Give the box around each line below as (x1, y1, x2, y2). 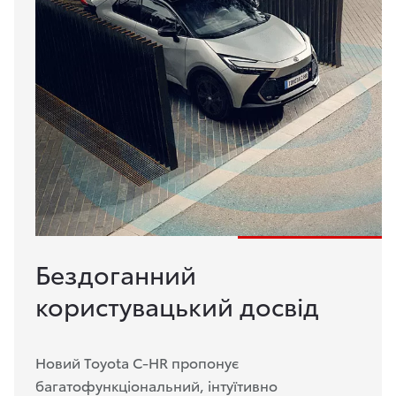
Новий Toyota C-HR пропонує (35, 352, 239, 373)
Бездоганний (35, 255, 196, 292)
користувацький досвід (35, 287, 319, 324)
